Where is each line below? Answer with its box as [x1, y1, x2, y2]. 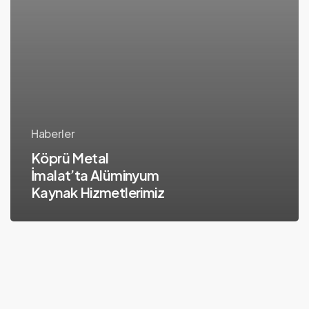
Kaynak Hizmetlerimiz [30, 183, 164, 201]
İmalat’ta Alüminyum [30, 166, 159, 183]
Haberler [30, 126, 75, 141]
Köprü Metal [30, 148, 109, 166]
